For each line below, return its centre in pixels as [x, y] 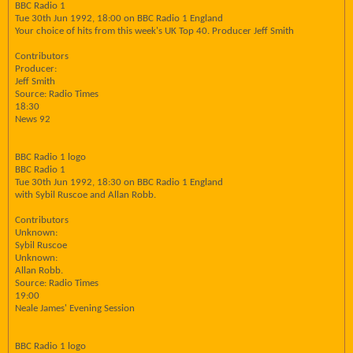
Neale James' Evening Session [75, 308]
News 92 [33, 119]
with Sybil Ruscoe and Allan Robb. [85, 195]
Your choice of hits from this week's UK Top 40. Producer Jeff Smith [154, 31]
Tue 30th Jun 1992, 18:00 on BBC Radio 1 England [119, 19]
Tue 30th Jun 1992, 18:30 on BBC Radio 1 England [119, 182]
